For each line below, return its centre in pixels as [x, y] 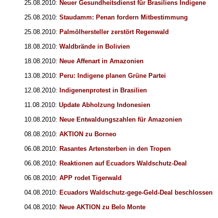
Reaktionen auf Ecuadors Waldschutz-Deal [123, 163]
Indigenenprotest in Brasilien [103, 91]
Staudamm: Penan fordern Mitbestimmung [124, 18]
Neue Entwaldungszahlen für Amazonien [121, 120]
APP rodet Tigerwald [91, 178]
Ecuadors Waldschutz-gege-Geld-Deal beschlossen [136, 193]
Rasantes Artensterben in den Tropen [115, 149]
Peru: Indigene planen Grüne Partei [113, 76]
